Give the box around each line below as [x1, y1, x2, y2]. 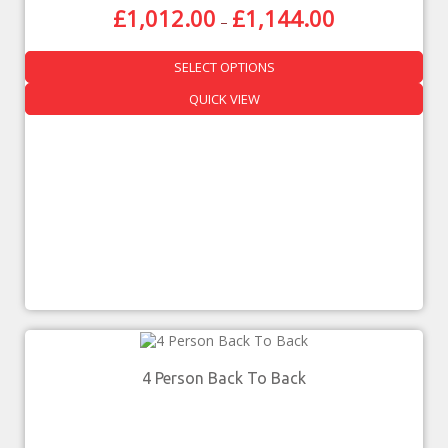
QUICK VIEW [188, 89, 260, 108]
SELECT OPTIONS [173, 57, 275, 76]
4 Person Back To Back [142, 368, 306, 387]
